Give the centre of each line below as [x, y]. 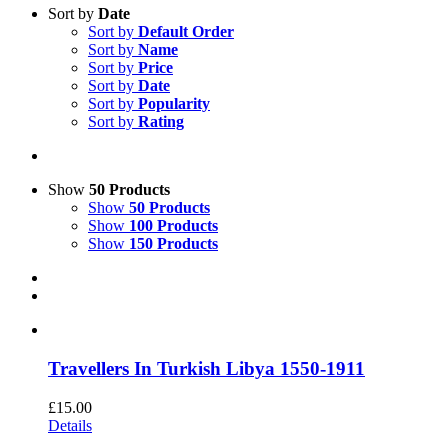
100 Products [173, 226]
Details [70, 425]
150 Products [173, 244]
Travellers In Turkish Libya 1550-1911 [206, 369]
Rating [161, 122]
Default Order [186, 32]
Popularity [174, 104]
